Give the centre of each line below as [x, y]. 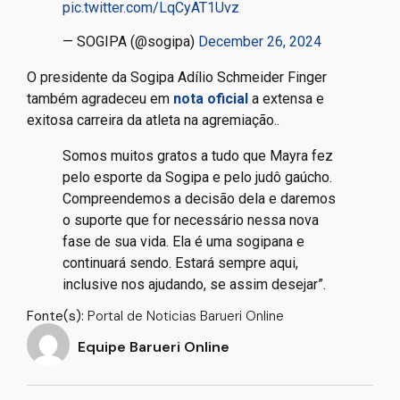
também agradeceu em [100, 99]
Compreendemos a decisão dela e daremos [199, 199]
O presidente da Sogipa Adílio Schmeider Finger [177, 78]
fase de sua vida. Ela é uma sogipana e [183, 242]
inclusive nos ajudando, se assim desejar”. [196, 285]
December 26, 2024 [260, 42]
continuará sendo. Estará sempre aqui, [180, 263]
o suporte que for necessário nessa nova [191, 221]
